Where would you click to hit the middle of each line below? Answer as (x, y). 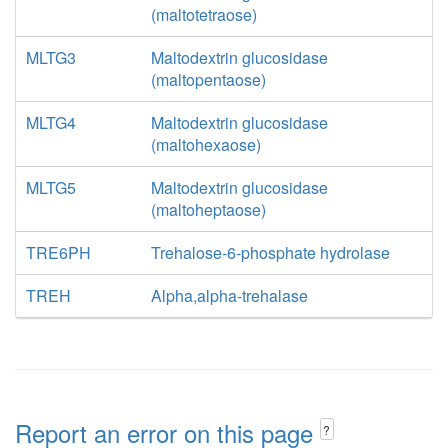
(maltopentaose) (208, 79)
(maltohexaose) (205, 144)
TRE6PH (58, 252)
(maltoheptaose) (208, 209)
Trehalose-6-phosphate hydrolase (270, 252)
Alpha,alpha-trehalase (229, 295)
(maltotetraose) (203, 14)
